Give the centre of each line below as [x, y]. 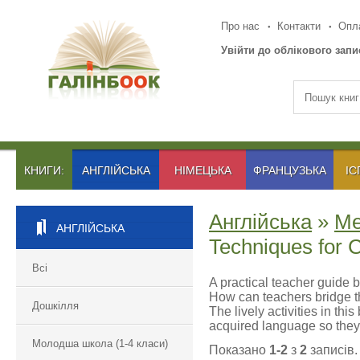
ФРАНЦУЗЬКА [290, 170]
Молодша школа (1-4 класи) [100, 344]
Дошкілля [55, 306]
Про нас [240, 26]
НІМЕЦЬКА [202, 170]
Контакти [299, 26]
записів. [332, 350]
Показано [239, 350]
